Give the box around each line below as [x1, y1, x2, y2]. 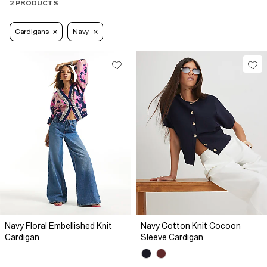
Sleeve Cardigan [141, 232, 203, 243]
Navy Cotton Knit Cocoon [141, 221, 241, 231]
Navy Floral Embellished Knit [5, 221, 112, 231]
